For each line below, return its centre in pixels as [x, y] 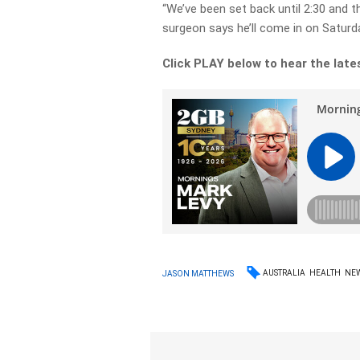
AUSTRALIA [284, 273]
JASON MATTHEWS [198, 273]
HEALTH [325, 273]
